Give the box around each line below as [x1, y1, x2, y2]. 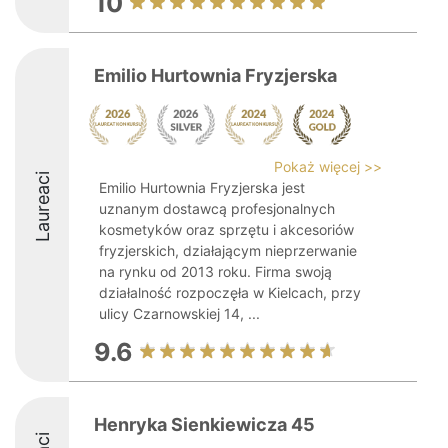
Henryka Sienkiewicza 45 [94, 414, 315, 435]
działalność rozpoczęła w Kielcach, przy [99, 284, 361, 301]
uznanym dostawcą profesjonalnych [99, 200, 335, 217]
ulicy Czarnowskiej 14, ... [99, 305, 260, 322]
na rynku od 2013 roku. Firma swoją [99, 263, 332, 280]
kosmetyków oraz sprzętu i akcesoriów [99, 221, 354, 238]
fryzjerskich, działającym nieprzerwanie [99, 242, 357, 259]
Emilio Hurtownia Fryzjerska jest [99, 179, 305, 196]
